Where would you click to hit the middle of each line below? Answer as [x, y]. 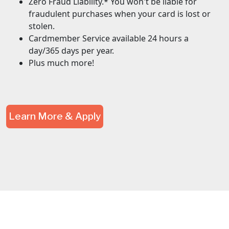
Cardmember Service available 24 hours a [109, 38]
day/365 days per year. [72, 50]
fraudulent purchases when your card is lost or [120, 14]
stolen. [43, 26]
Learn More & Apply [55, 117]
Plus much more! [61, 63]
